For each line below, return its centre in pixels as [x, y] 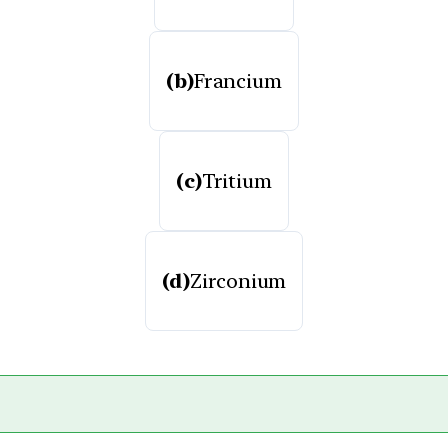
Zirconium [238, 280]
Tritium [236, 180]
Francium [237, 80]
